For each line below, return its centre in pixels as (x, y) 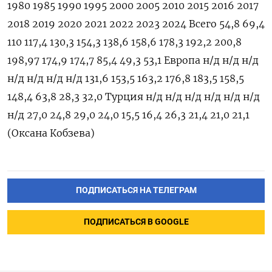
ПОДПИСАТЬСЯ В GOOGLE (136, 222)
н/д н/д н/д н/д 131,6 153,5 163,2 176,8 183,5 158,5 (126, 79)
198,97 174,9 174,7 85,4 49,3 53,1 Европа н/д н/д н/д (133, 60)
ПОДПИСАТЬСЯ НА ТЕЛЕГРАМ (136, 191)
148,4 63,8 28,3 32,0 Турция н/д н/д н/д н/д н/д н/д (134, 97)
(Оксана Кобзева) (51, 133)
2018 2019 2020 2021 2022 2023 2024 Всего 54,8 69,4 (136, 24)
